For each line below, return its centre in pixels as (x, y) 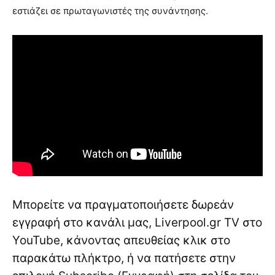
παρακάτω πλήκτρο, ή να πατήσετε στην (124, 258)
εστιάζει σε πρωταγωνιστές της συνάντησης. (110, 11)
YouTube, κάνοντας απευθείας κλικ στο (121, 240)
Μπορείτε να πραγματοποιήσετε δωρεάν (123, 204)
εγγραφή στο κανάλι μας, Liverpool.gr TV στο (137, 222)
